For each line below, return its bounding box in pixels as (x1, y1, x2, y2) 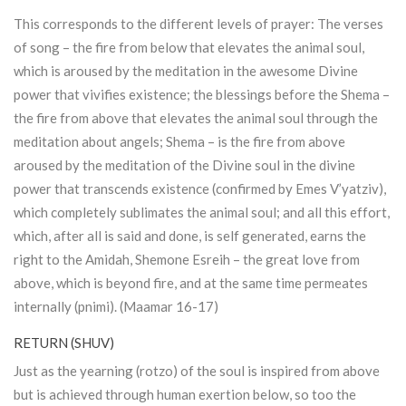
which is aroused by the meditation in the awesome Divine (14, 63, 358, 80)
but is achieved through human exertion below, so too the (14, 386, 356, 403)
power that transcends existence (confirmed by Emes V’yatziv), (14, 180, 386, 198)
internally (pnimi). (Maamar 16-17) (14, 298, 218, 315)
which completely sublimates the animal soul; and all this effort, (14, 204, 390, 221)
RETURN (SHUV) (14, 334, 114, 352)
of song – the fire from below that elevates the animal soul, (14, 39, 364, 56)
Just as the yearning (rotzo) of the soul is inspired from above (14, 362, 380, 380)
